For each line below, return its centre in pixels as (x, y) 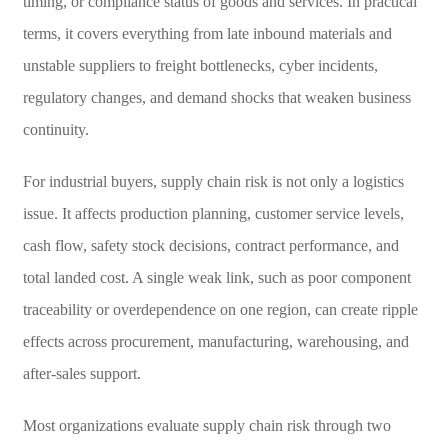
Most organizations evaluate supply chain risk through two (206, 425)
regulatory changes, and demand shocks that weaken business (216, 97)
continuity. (55, 129)
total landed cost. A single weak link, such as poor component (216, 277)
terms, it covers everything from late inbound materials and (207, 33)
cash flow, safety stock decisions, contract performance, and (210, 245)
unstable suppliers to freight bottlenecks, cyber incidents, (200, 65)
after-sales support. (81, 373)
